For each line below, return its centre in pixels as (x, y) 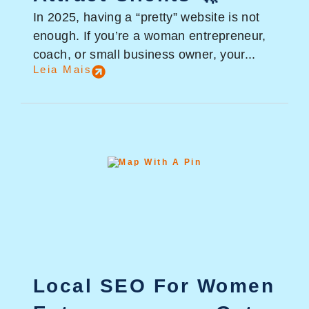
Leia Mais (62, 70)
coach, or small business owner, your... (144, 54)
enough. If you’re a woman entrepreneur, (149, 36)
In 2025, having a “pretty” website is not (146, 17)
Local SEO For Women (154, 286)
